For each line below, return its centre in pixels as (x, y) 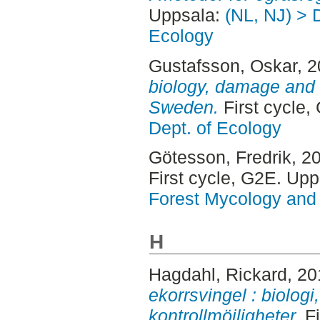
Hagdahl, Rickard (217, 275)
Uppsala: (186, 15)
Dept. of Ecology (215, 127)
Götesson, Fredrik (220, 157)
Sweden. (183, 107)
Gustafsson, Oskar (222, 65)
